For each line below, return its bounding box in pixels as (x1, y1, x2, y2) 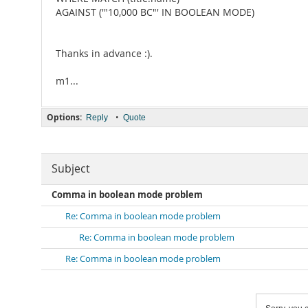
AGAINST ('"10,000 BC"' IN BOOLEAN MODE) (56, 6, 254, 19)
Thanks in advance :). (56, 47, 153, 60)
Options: (47, 111, 82, 123)
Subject (52, 162, 90, 176)
